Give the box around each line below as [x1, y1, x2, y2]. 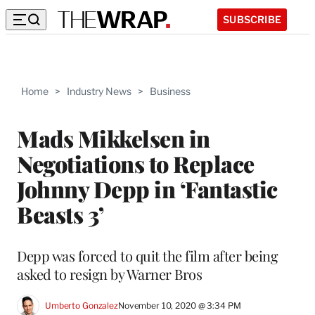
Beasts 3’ [17, 198, 104, 229]
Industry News [67, 85, 131, 97]
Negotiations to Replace [17, 148, 255, 179]
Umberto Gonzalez [45, 300, 118, 311]
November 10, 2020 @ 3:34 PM [117, 300, 241, 311]
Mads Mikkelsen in [17, 122, 210, 153]
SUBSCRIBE [223, 13, 281, 25]
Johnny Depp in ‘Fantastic [17, 173, 278, 204]
